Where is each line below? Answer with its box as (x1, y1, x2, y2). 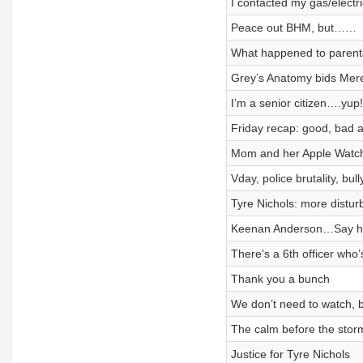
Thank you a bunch (230, 272, 330, 285)
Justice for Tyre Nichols (230, 348, 350, 361)
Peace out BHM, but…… (230, 21, 357, 34)
